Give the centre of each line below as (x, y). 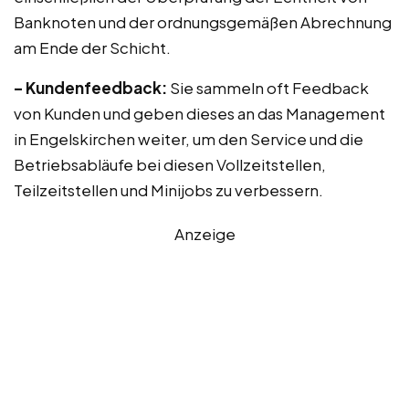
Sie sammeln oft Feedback (268, 88)
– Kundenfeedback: (90, 88)
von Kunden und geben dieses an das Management (199, 113)
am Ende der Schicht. (92, 47)
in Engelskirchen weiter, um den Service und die (189, 139)
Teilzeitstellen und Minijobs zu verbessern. (168, 190)
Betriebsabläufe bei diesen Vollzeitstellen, (170, 164)
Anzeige (204, 234)
